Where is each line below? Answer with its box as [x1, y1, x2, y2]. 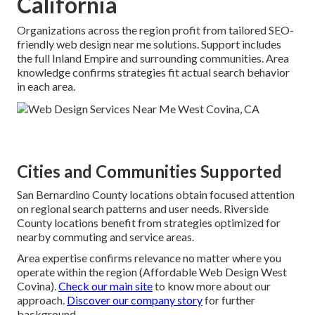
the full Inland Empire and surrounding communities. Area [17, 51, 289, 65]
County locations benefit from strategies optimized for [17, 216, 281, 230]
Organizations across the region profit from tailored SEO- [17, 23, 294, 37]
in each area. [17, 79, 75, 94]
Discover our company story [67, 293, 202, 307]
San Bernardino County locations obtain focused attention [17, 188, 295, 202]
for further [202, 293, 255, 307]
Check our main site [58, 279, 153, 293]
